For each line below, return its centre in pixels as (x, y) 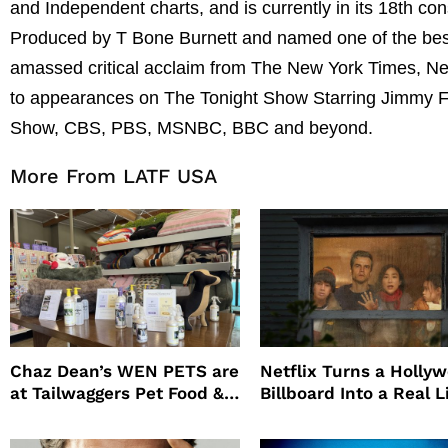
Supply (39, 414)
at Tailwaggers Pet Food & (117, 392)
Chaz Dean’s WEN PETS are (124, 370)
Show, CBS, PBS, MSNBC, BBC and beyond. (191, 127)
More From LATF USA (113, 175)
